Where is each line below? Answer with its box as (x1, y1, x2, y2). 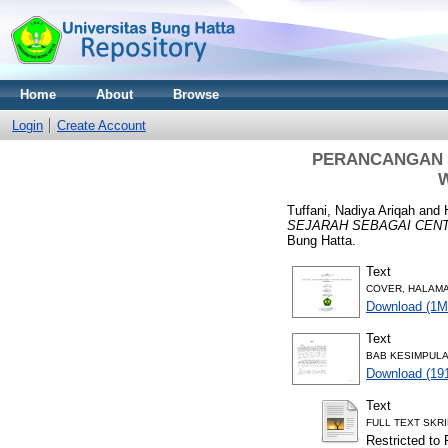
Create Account (57, 118, 146, 133)
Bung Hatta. (287, 232, 356, 248)
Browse (173, 87, 219, 102)
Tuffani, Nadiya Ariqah (287, 202, 415, 218)
